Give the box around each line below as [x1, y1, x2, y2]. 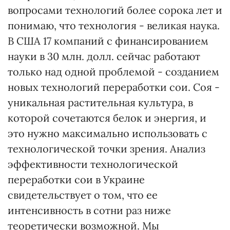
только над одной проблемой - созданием [8, 65, 219, 78]
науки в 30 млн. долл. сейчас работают [8, 50, 200, 63]
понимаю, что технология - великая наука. [8, 19, 220, 32]
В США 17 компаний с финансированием [8, 34, 208, 47]
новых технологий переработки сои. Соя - [8, 81, 220, 93]
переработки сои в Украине [8, 173, 145, 186]
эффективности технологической [8, 158, 178, 170]
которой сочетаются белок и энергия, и [8, 111, 206, 124]
